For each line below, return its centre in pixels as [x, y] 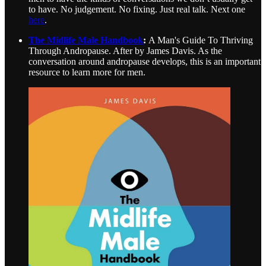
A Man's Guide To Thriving [201, 40]
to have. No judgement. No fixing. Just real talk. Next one [137, 9]
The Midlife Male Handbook [86, 40]
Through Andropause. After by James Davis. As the [125, 51]
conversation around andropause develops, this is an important [145, 62]
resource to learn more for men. [87, 72]
